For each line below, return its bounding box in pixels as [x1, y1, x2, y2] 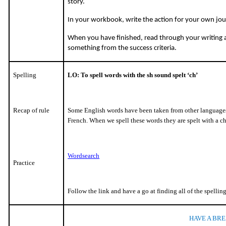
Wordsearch [68, 151, 100, 159]
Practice [13, 158, 35, 166]
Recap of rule [13, 106, 50, 114]
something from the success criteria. [68, 44, 177, 52]
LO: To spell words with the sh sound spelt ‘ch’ [68, 71, 198, 79]
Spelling [13, 71, 37, 79]
